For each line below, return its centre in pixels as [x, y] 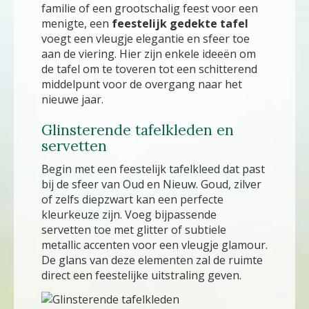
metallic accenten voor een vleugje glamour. [154, 245]
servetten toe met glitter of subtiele [134, 230]
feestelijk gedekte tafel [180, 23]
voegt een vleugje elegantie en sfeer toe [146, 39]
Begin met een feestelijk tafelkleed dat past [153, 169]
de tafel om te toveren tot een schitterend [149, 69]
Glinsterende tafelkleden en [138, 130]
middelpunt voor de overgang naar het [142, 84]
